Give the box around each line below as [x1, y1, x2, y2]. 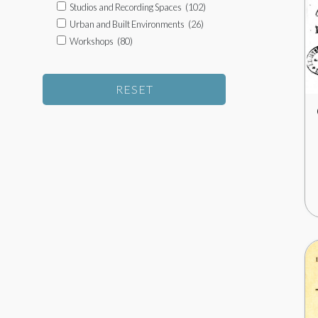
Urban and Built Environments [70, 18, 185, 30]
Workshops [70, 35, 114, 47]
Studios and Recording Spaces [70, 1, 182, 13]
